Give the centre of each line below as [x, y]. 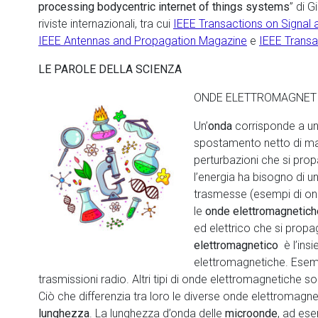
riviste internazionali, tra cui [106, 24]
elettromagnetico [236, 245]
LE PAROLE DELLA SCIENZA [110, 69]
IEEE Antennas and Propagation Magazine [143, 41]
